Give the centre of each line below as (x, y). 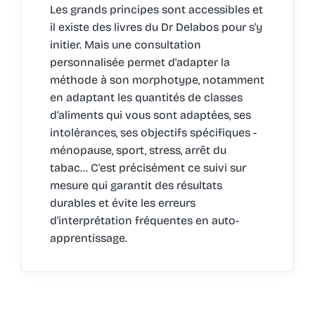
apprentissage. (88, 238)
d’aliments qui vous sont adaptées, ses (150, 115)
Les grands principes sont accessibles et (156, 9)
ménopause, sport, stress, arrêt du (138, 150)
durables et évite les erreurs (122, 202)
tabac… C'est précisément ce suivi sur (148, 167)
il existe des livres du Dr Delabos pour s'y (156, 27)
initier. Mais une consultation (125, 44)
